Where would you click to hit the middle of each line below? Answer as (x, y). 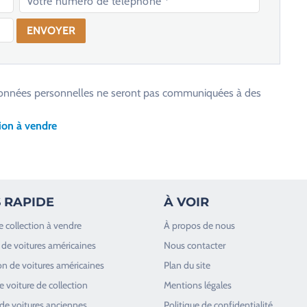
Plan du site (187, 265)
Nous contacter (195, 245)
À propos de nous (199, 225)
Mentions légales (198, 285)
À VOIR (186, 202)
